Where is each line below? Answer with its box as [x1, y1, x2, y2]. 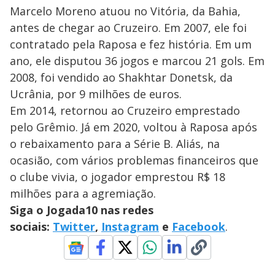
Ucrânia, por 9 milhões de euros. [10, 87, 182, 102]
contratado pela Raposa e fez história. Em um [10, 37, 252, 52]
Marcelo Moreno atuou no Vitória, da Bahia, [10, 4, 241, 19]
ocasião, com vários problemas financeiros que [10, 153, 258, 168]
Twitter [53, 219, 95, 234]
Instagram [101, 219, 159, 234]
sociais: [10, 219, 53, 234]
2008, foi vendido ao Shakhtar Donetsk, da [10, 70, 233, 85]
